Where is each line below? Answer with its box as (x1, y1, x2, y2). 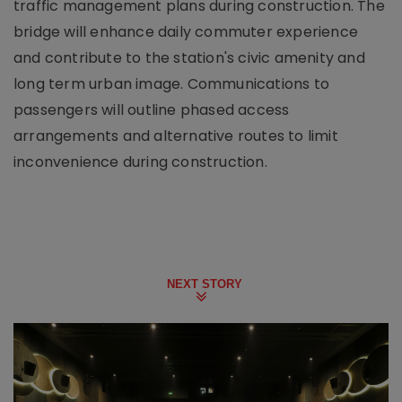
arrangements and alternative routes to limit (13, 126, 338, 146)
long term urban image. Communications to (13, 74, 330, 94)
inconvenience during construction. (13, 152, 267, 172)
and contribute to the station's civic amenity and (13, 48, 365, 68)
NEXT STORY (167, 277, 242, 291)
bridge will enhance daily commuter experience (13, 22, 359, 42)
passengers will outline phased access (13, 100, 290, 120)
